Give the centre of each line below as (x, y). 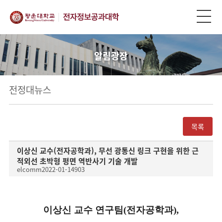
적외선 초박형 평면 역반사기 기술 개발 (77, 161)
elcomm (29, 169)
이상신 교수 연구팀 (83, 210)
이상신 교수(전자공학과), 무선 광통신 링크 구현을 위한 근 (108, 150)
